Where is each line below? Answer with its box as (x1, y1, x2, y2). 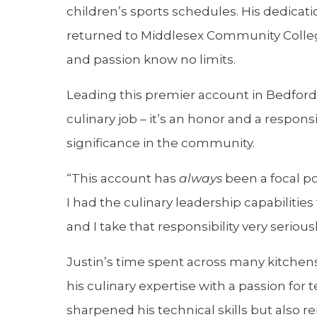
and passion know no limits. (67, 52, 236, 67)
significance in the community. (67, 136, 255, 150)
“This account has (67, 171, 179, 185)
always (179, 171, 222, 185)
